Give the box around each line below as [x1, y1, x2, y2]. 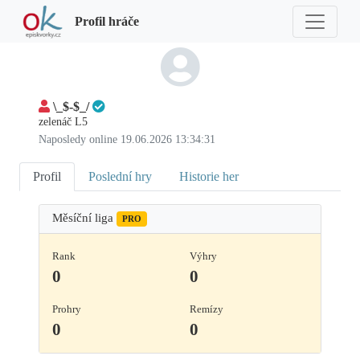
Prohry [52, 303, 81, 316]
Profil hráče [75, 14, 139, 28]
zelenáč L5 [39, 116, 88, 129]
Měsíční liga [52, 211, 117, 225]
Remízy [190, 303, 223, 316]
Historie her [179, 170, 239, 184]
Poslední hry [88, 170, 152, 184]
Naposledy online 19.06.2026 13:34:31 [39, 133, 215, 146]
